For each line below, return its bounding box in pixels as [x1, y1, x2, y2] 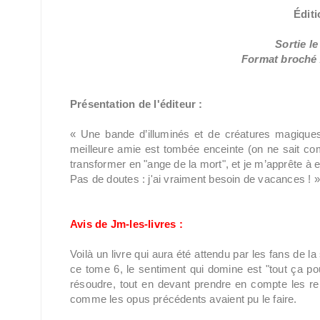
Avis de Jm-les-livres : [70, 218, 183, 230]
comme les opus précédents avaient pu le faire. [70, 293, 297, 305]
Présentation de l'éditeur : [70, 98, 203, 110]
